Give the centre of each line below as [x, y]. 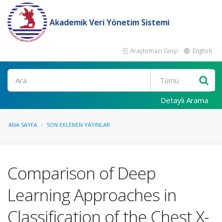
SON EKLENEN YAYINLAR [78, 125]
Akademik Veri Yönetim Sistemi [110, 22]
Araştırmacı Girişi [153, 51]
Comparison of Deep [82, 173]
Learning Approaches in [92, 195]
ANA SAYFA [23, 125]
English [202, 51]
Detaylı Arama [184, 100]
